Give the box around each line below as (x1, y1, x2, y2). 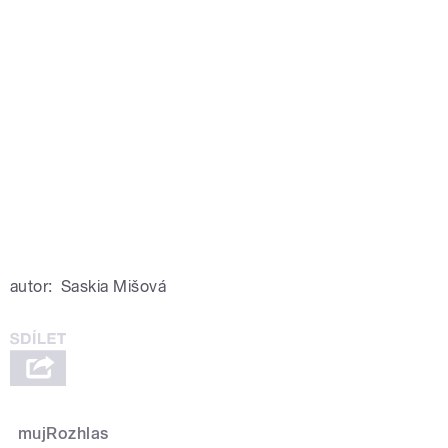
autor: (10, 276, 53, 296)
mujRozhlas (18, 423, 109, 443)
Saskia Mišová (60, 276, 167, 296)
